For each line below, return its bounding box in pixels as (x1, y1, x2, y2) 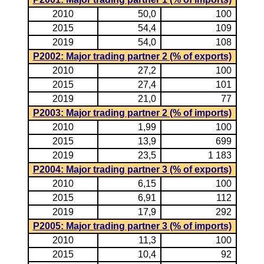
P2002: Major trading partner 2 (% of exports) (32, 51, 232, 61)
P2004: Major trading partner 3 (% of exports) (32, 164, 232, 174)
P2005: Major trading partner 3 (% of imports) (32, 221, 232, 231)
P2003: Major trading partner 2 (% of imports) (32, 108, 232, 118)
